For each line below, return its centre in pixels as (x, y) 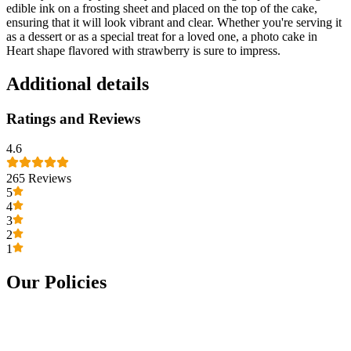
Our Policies (56, 282)
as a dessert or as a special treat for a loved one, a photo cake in (162, 36)
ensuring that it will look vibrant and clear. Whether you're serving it (174, 22)
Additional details (78, 83)
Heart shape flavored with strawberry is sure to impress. (143, 50)
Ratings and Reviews (73, 118)
